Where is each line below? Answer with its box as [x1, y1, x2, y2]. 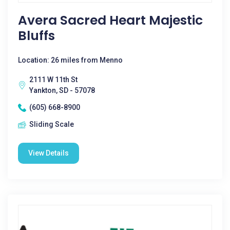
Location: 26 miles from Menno [18, 56, 123, 64]
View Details [28, 149, 69, 157]
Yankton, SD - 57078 [29, 86, 95, 94]
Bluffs [18, 27, 55, 45]
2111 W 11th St [29, 75, 78, 84]
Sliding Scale [29, 120, 74, 128]
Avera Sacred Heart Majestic [18, 11, 203, 29]
